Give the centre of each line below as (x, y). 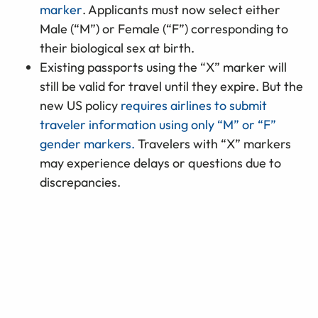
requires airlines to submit (194, 106)
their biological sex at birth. (117, 48)
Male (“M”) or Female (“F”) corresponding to (164, 29)
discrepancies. (80, 182)
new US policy (80, 106)
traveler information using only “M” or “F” (158, 125)
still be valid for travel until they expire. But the (171, 87)
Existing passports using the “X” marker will (163, 67)
